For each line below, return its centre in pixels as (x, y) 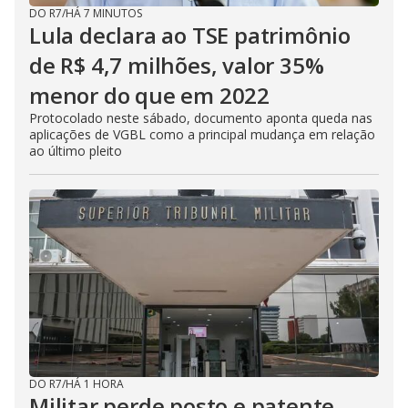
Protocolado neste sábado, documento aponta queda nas (201, 118)
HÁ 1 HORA (95, 384)
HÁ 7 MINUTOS (104, 13)
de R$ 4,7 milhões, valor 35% (177, 65)
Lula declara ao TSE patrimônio (190, 35)
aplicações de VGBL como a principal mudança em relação (202, 134)
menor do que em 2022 (150, 95)
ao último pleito (76, 151)
